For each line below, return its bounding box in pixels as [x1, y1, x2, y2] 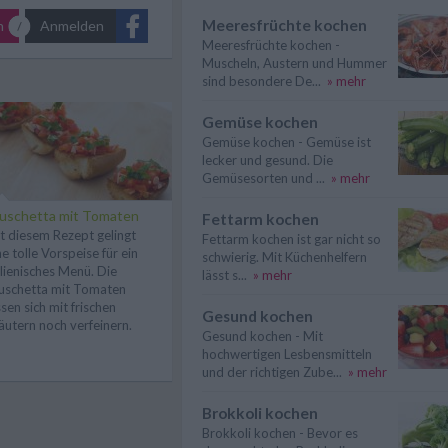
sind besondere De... [202, 73, 321, 89]
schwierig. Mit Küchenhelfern [202, 249, 367, 265]
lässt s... [202, 267, 247, 283]
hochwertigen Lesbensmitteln [202, 346, 372, 362]
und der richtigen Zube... [202, 364, 342, 380]
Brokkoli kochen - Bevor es [202, 425, 358, 441]
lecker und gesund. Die [202, 152, 333, 168]
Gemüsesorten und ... [202, 170, 325, 186]
